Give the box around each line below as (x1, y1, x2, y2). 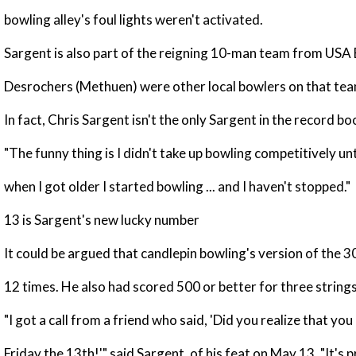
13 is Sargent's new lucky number (4, 211, 199, 229)
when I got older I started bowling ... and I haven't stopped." (4, 178, 350, 195)
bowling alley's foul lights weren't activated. (4, 11, 263, 29)
